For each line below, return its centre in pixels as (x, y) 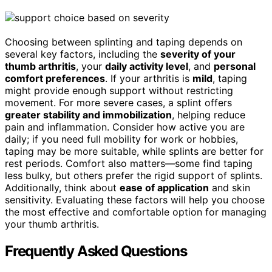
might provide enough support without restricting (119, 91)
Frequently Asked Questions (96, 251)
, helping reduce (209, 115)
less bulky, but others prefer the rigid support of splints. (134, 176)
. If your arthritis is (149, 79)
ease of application (164, 188)
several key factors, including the (83, 54)
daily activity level (147, 66)
